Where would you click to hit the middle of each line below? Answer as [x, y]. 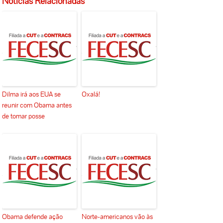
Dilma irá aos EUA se [32, 94]
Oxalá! [91, 94]
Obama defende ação [33, 217]
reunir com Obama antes [37, 105]
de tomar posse [24, 116]
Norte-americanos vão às [117, 217]
